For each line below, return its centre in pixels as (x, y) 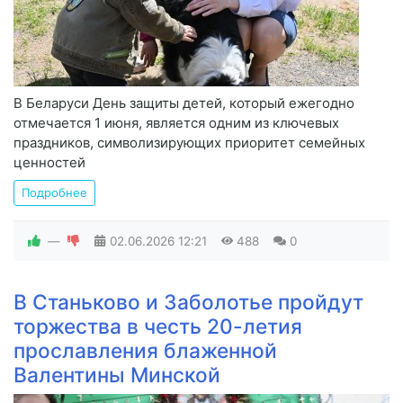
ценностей (49, 162)
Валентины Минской (117, 374)
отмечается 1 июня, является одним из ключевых (176, 122)
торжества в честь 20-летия (158, 326)
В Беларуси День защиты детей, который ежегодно (184, 103)
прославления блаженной (145, 350)
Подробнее (54, 192)
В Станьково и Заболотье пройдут (188, 301)
